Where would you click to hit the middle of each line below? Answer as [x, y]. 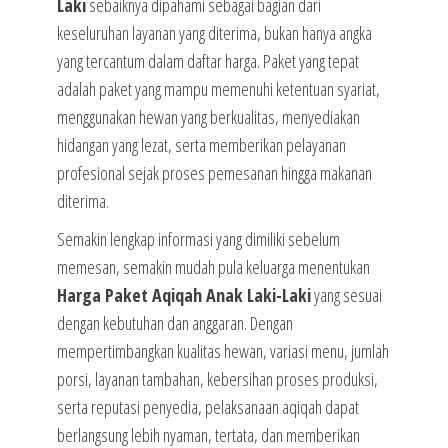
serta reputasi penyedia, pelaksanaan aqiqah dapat [207, 407]
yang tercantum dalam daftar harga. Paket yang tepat [207, 61]
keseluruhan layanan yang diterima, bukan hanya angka [214, 33]
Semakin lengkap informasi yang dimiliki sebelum [198, 239]
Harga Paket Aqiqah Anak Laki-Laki [183, 295]
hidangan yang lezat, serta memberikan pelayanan [201, 145]
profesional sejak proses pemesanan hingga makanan [214, 173]
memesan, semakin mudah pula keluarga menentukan [213, 267]
